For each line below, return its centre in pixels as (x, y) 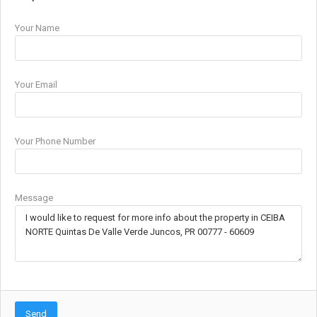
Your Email (36, 84)
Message (34, 197)
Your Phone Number (55, 141)
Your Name (37, 28)
